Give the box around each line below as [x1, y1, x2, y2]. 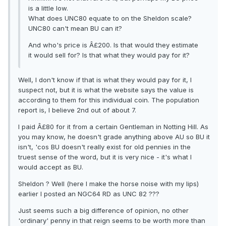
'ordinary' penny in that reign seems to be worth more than [18, 216, 205, 225]
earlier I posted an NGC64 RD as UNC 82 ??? [18, 190, 159, 198]
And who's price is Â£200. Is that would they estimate [28, 41, 198, 49]
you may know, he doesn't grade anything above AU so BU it [18, 133, 210, 141]
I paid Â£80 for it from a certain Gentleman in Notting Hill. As [18, 123, 208, 131]
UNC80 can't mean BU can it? [28, 24, 122, 33]
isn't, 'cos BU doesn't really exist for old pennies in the [18, 143, 191, 151]
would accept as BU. [18, 163, 83, 172]
